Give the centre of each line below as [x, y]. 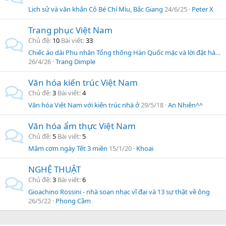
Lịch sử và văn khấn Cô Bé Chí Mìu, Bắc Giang [96, 9]
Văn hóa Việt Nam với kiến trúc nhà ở [84, 105]
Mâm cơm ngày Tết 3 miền [68, 148]
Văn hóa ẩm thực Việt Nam [82, 126]
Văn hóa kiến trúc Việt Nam [83, 82]
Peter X [203, 9]
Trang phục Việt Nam [70, 30]
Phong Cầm [73, 201]
